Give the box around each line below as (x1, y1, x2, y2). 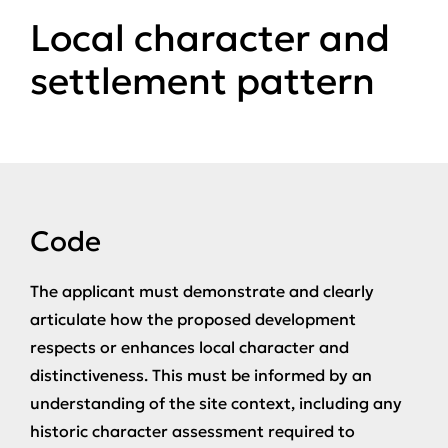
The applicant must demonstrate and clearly (30, 281, 374, 301)
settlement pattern (30, 58, 375, 104)
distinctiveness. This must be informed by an (30, 365, 372, 385)
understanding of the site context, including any (30, 393, 402, 413)
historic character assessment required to (30, 421, 355, 441)
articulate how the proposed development (30, 309, 356, 329)
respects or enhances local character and (30, 337, 349, 357)
